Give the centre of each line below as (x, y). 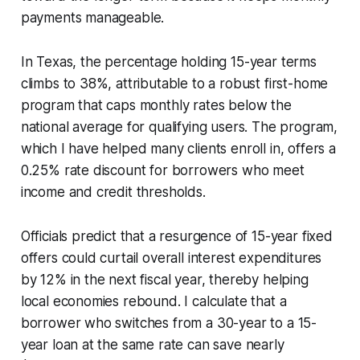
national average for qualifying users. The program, (179, 127)
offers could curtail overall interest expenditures (171, 258)
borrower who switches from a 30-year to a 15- (169, 323)
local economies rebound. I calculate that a (153, 301)
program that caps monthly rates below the (156, 105)
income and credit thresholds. (113, 192)
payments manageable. (92, 17)
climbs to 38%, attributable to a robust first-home (174, 83)
